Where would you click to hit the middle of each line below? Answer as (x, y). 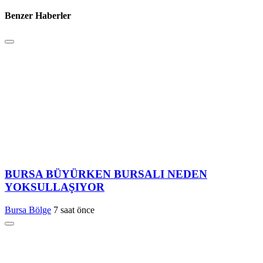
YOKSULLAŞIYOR (55, 187)
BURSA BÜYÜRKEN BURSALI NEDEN (106, 174)
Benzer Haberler (38, 16)
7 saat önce (74, 210)
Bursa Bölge (28, 210)
